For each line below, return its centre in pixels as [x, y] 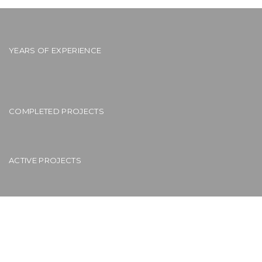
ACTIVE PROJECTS [45, 160]
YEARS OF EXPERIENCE [55, 50]
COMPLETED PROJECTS [56, 111]
